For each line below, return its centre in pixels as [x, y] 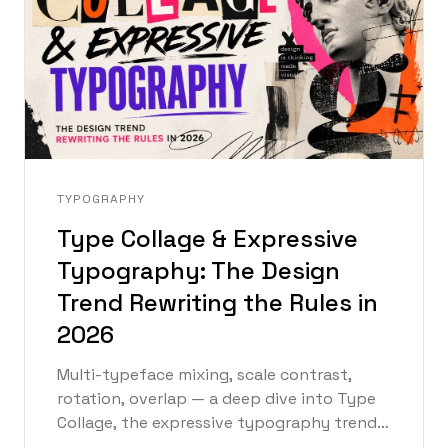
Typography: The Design [198, 271]
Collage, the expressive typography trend [217, 423]
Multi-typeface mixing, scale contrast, [204, 375]
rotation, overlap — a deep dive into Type [216, 399]
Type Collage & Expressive [207, 239]
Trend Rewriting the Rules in [217, 303]
